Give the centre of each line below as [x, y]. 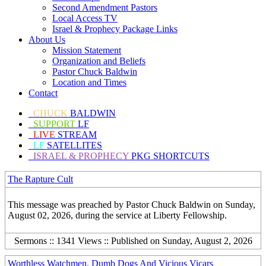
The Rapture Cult [40, 179]
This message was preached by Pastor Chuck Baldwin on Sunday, [132, 205]
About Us [47, 39]
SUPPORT [54, 124]
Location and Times [89, 82]
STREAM [76, 134]
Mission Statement [87, 50]
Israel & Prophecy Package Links [115, 29]
